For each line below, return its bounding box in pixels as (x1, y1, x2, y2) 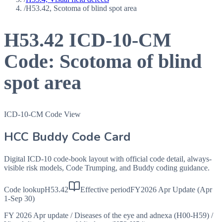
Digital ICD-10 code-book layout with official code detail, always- (4, 154, 212, 163)
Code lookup (4, 185, 45, 194)
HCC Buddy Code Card (4, 128, 131, 145)
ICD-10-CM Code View (4, 110, 81, 118)
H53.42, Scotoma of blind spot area (26, 4, 137, 12)
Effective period (80, 185, 130, 194)
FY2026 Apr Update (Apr (130, 185, 212, 194)
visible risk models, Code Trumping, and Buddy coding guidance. (4, 163, 210, 172)
